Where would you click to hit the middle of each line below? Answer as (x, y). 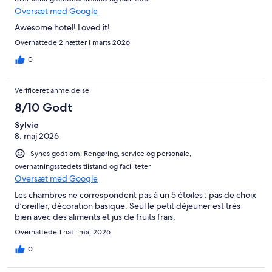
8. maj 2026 (37, 136)
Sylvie (27, 125)
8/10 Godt (43, 108)
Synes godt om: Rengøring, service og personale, (111, 154)
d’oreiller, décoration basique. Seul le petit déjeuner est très (127, 206)
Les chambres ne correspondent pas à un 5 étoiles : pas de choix (135, 195)
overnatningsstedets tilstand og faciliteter (83, 167)
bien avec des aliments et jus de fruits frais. (95, 217)
